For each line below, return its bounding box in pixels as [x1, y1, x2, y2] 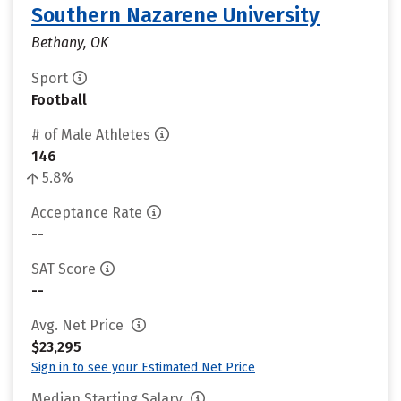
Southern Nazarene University [31, 3, 320, 28]
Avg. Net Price [31, 317, 127, 334]
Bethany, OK [31, 34, 108, 51]
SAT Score [31, 260, 96, 277]
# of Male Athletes [31, 126, 150, 143]
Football [31, 91, 87, 108]
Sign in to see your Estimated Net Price [31, 360, 255, 375]
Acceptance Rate [31, 204, 142, 221]
